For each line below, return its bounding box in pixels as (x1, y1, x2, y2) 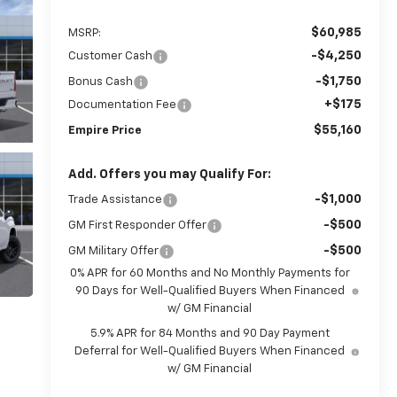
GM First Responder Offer (67, 219, 206, 231)
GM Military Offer (67, 245, 159, 257)
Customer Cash (67, 50, 152, 62)
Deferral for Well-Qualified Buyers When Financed (74, 345, 346, 357)
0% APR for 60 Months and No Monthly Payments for (69, 267, 350, 279)
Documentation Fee (67, 98, 176, 111)
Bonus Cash (67, 75, 133, 88)
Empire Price (67, 124, 142, 136)
